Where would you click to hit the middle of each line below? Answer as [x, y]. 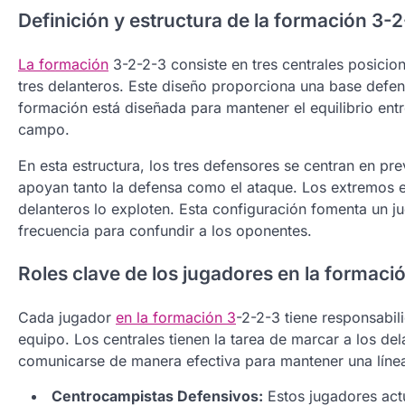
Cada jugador [67, 318]
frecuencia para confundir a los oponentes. [165, 230]
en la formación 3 [176, 318]
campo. [44, 129]
